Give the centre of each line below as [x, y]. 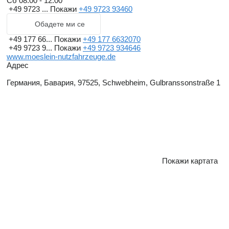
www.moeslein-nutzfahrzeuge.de [61, 57]
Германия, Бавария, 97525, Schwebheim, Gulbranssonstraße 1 [113, 83]
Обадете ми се [60, 24]
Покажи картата [190, 161]
